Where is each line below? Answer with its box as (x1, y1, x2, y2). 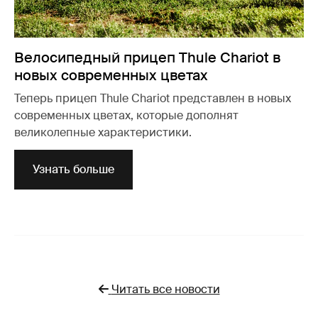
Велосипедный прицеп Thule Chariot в (14, 48, 280, 67)
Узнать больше (33, 162, 114, 177)
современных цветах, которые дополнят (14, 108, 238, 124)
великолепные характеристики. (14, 125, 192, 141)
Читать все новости (111, 282, 220, 297)
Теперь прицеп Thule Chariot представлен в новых (14, 91, 291, 106)
